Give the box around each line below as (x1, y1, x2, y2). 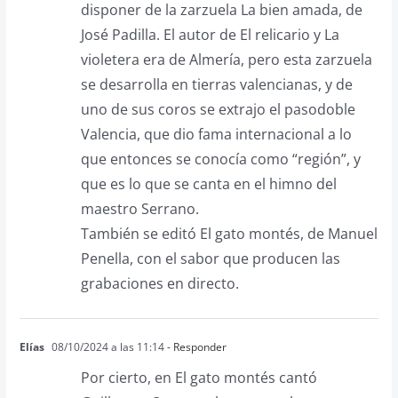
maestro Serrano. (80, 198, 199, 219)
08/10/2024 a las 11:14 (48, 338, 164, 354)
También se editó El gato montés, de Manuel (80, 223, 378, 243)
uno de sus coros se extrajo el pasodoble (80, 99, 355, 119)
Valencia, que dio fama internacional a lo (80, 123, 352, 144)
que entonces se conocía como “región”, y (80, 148, 361, 169)
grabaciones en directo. (80, 273, 239, 293)
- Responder (163, 338, 227, 354)
